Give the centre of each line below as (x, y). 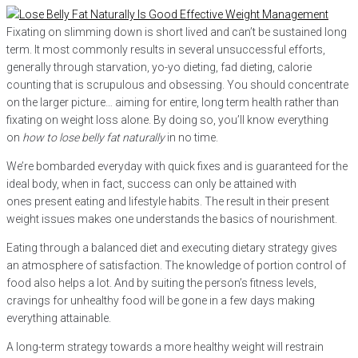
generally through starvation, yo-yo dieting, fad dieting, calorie (159, 67)
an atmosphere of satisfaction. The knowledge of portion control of (176, 265)
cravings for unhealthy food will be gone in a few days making (161, 300)
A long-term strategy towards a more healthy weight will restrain (165, 347)
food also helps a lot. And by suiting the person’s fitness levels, (161, 283)
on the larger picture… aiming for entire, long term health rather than (173, 102)
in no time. (193, 137)
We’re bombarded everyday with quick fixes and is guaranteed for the (177, 166)
